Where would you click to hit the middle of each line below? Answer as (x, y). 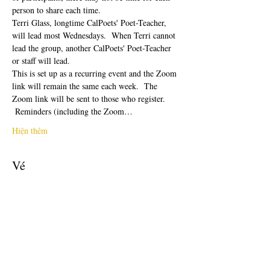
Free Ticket (40, 238)
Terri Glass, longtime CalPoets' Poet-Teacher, (90, 23)
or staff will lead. (41, 61)
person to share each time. (59, 10)
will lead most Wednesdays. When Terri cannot (95, 35)
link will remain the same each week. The (86, 86)
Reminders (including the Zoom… (72, 111)
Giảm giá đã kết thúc (53, 202)
